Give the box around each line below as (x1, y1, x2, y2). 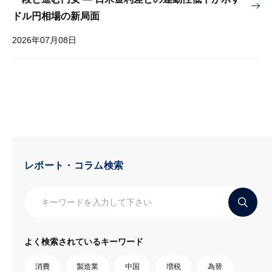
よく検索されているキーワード (24, 236, 143, 246)
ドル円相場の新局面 (12, 11, 100, 21)
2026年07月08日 (12, 35, 76, 45)
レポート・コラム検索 (24, 160, 124, 171)
